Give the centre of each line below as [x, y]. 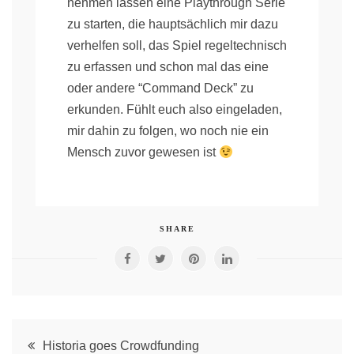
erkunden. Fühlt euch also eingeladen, [175, 109]
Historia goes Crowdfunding [121, 345]
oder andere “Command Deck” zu [160, 88]
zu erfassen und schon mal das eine [168, 66]
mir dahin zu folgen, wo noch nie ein [168, 130]
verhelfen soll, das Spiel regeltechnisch [177, 45]
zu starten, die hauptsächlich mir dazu [173, 24]
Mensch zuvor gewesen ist [143, 152]
